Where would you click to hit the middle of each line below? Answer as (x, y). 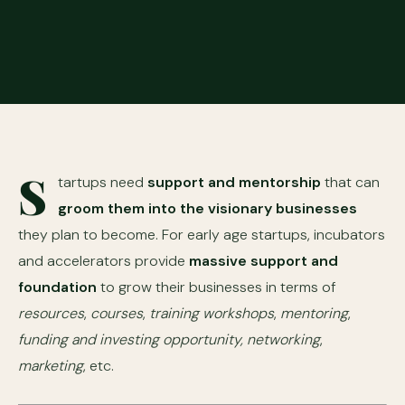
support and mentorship (234, 182)
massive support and (264, 261)
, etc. (99, 366)
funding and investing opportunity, (131, 339)
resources (51, 313)
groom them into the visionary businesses (207, 208)
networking (283, 339)
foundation (57, 287)
